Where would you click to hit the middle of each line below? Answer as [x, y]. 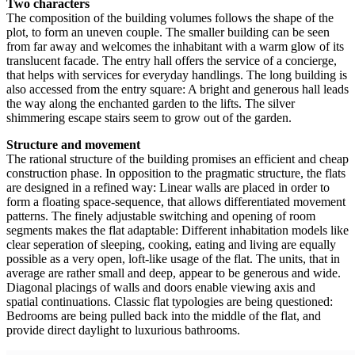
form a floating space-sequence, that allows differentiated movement [176, 201]
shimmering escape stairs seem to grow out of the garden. [149, 117]
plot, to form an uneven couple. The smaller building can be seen [168, 32]
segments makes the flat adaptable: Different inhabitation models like [177, 230]
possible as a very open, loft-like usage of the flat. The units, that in [173, 258]
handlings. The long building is [269, 74]
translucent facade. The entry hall [89, 60]
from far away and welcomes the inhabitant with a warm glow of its [175, 46]
